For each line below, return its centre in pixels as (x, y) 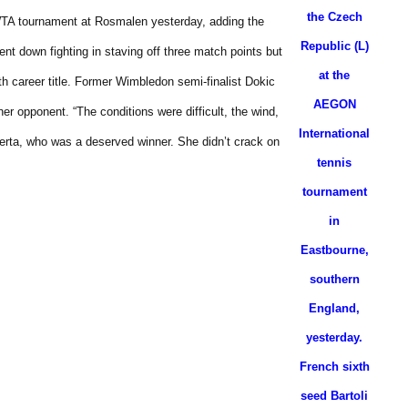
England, (334, 308)
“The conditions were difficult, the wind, (176, 112)
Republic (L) (334, 46)
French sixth (334, 367)
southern (334, 279)
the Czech (334, 17)
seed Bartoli (334, 396)
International (334, 133)
